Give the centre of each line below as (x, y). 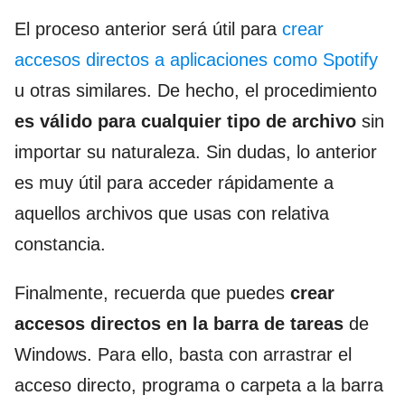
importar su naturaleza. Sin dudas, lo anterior (196, 152)
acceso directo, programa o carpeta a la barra (199, 386)
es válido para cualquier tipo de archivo (185, 122)
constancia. (60, 245)
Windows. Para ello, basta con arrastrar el (183, 355)
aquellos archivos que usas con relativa (172, 214)
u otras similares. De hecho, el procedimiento (196, 91)
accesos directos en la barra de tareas (179, 324)
